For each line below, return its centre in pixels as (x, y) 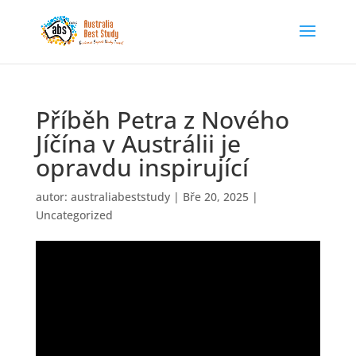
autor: (53, 197)
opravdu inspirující (142, 167)
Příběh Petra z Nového (162, 120)
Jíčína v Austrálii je (138, 143)
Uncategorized (74, 215)
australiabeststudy (120, 197)
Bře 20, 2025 (215, 197)
